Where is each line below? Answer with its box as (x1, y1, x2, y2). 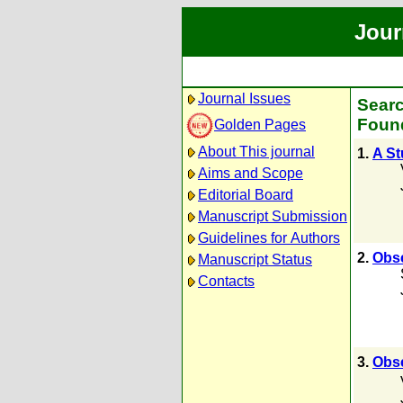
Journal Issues (198, 91, 291, 106)
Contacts (198, 273, 255, 289)
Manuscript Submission (198, 209, 347, 224)
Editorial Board (198, 187, 293, 202)
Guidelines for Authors (198, 230, 340, 246)
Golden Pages (214, 116, 306, 132)
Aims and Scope (198, 166, 303, 181)
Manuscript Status (198, 252, 312, 267)
